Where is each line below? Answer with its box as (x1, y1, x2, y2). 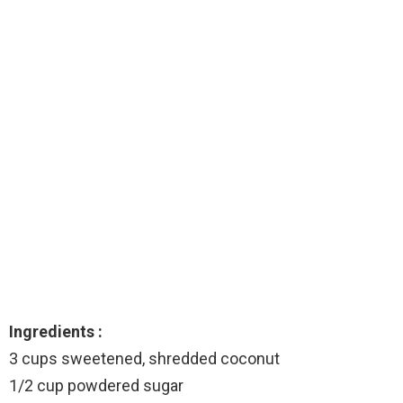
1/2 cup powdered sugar (9, 375, 184, 395)
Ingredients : (9, 321, 103, 341)
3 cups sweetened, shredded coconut (9, 348, 280, 368)
